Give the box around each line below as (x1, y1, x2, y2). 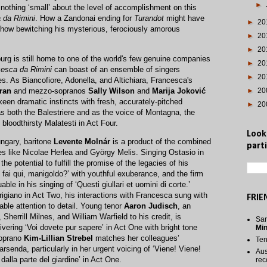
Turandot (134, 14, 164, 23)
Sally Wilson (88, 86, 135, 95)
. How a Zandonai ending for (35, 14, 134, 23)
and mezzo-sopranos (11, 86, 88, 95)
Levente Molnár (54, 136, 110, 146)
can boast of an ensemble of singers (52, 64, 180, 74)
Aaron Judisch (124, 201, 178, 210)
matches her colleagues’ (93, 233, 179, 243)
